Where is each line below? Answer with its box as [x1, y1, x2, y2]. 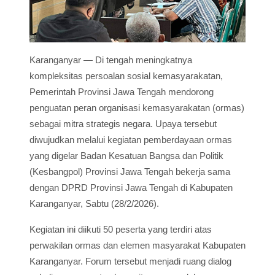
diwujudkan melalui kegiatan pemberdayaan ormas [29, 134, 232, 145]
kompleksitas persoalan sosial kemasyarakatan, [29, 71, 223, 82]
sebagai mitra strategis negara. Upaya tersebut [29, 118, 217, 130]
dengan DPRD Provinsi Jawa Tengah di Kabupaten [29, 182, 233, 193]
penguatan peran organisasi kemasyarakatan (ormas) [29, 103, 244, 114]
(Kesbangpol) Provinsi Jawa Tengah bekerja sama [29, 166, 230, 177]
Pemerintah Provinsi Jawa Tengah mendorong [29, 87, 214, 98]
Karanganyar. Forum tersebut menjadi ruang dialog [29, 256, 231, 267]
